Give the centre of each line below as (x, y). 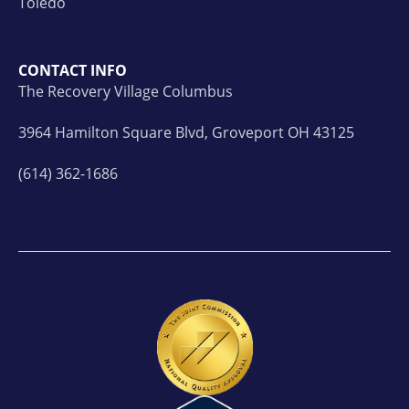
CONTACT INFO (73, 70)
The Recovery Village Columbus (126, 91)
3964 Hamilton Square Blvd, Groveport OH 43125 (186, 132)
